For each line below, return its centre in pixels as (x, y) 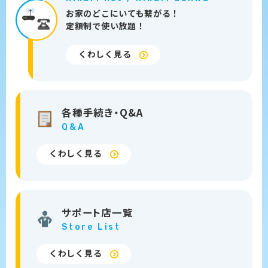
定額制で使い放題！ (106, 25)
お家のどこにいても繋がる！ (123, 13)
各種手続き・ (91, 113)
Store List (91, 227)
